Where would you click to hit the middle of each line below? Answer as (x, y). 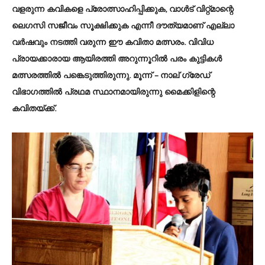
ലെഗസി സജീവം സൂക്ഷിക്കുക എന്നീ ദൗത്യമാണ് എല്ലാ (123, 26)
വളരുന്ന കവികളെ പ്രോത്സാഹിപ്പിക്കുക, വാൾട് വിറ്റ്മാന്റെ (123, 9)
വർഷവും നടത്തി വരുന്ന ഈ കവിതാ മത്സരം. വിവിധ (113, 42)
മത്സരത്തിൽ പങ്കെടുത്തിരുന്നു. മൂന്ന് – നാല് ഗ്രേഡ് (111, 75)
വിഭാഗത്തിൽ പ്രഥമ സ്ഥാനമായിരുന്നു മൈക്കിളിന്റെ (114, 92)
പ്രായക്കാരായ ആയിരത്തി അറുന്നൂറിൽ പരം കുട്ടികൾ (117, 59)
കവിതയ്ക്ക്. (34, 109)
